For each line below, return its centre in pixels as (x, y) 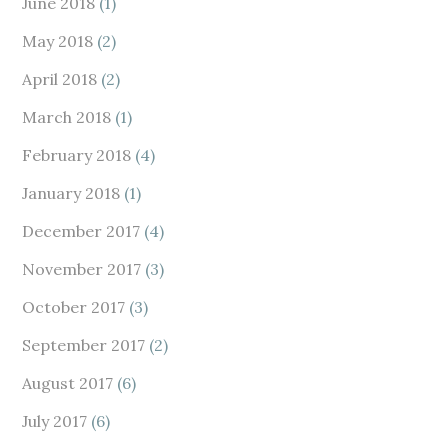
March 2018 (67, 117)
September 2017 (84, 345)
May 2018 (58, 41)
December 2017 (81, 231)
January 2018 (71, 193)
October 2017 (74, 307)
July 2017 (55, 421)
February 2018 (77, 155)
